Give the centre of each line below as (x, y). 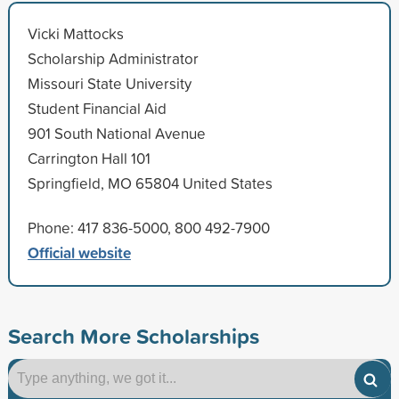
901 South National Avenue (116, 133)
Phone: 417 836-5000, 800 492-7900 (148, 227)
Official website (79, 252)
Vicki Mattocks (75, 33)
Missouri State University (109, 83)
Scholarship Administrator (113, 58)
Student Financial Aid (97, 108)
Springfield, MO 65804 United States (150, 183)
